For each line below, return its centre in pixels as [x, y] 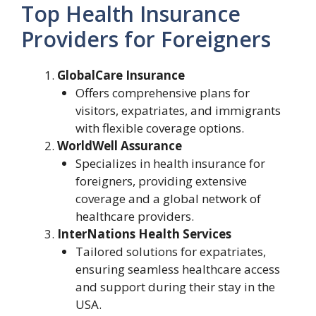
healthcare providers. [134, 216]
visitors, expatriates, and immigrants [178, 110]
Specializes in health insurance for [170, 163]
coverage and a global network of [168, 199]
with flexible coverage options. [159, 128]
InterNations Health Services [144, 234]
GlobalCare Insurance [121, 75]
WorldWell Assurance [120, 146]
